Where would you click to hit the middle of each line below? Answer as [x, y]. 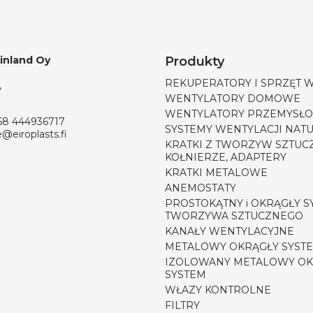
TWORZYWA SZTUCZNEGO [234, 216]
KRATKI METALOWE [216, 173]
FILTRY [182, 305]
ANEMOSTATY [201, 188]
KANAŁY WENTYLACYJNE [230, 231]
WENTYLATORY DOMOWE [233, 99]
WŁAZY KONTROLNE [218, 290]
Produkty [195, 61]
